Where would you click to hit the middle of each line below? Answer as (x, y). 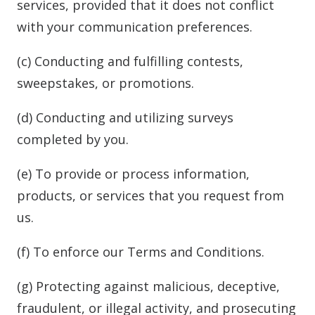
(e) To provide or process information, (133, 174)
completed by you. (73, 139)
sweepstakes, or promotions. (105, 83)
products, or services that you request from (150, 195)
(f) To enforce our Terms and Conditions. (141, 252)
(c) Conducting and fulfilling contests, (130, 61)
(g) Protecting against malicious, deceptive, (148, 286)
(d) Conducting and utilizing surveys (125, 117)
